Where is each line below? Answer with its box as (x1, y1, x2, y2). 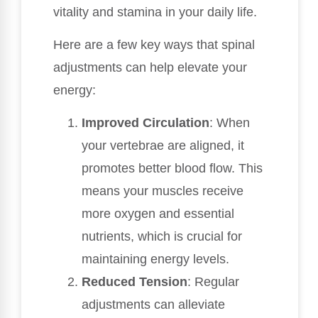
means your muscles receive (82, 184, 243, 199)
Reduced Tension (82, 275, 187, 290)
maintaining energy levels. (82, 252, 229, 267)
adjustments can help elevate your (53, 60, 247, 75)
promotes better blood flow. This (82, 161, 263, 176)
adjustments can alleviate (82, 297, 225, 312)
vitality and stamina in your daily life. (53, 4, 257, 19)
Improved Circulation (82, 116, 209, 131)
